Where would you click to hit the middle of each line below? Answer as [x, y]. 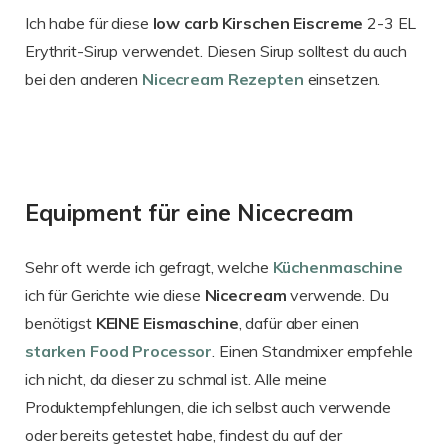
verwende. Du [337, 295]
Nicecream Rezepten [224, 78]
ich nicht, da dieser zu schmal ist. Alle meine [176, 379]
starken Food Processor [119, 351]
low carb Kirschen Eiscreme [256, 22]
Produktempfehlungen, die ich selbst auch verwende [208, 407]
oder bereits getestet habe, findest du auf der [184, 435]
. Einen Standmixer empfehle [312, 351]
